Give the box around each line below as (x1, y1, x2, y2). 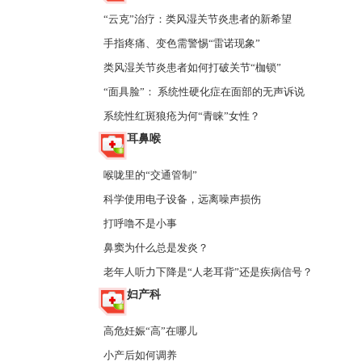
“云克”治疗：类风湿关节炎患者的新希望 (103, 13, 292, 25)
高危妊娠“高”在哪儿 (103, 325, 197, 337)
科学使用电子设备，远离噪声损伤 (103, 193, 261, 205)
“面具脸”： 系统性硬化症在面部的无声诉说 (103, 86, 305, 98)
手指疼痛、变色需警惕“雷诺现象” (103, 37, 260, 49)
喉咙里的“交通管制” (103, 169, 197, 181)
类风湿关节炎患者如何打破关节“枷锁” (103, 61, 281, 74)
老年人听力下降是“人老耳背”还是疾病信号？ (103, 266, 313, 278)
